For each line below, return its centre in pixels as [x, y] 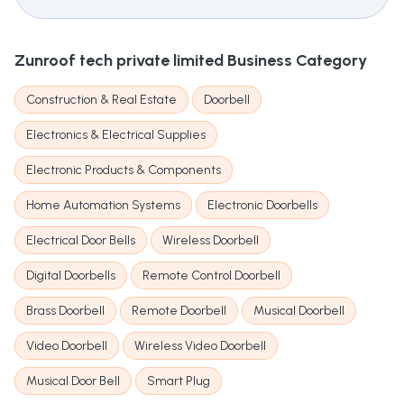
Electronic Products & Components [124, 170]
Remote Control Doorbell [211, 276]
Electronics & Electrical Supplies [116, 135]
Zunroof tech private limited [119, 61]
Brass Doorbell [65, 311]
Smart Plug [179, 381]
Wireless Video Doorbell [200, 346]
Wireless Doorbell [211, 241]
